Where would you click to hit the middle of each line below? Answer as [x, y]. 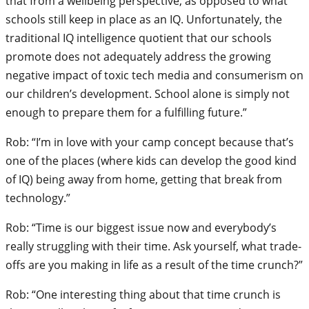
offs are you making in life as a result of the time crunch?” [154, 265]
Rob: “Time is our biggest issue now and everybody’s [141, 227]
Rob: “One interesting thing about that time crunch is [143, 294]
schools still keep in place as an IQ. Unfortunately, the [144, 19]
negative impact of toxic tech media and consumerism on [154, 75]
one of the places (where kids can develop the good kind [151, 160]
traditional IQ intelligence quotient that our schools [139, 38]
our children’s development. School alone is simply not [148, 93]
